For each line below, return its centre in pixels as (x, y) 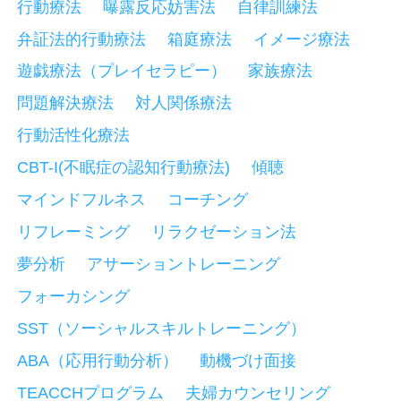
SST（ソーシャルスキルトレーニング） (162, 328)
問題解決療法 (66, 103)
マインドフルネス (82, 200)
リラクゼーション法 (224, 232)
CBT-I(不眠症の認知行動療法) (124, 168)
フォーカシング (74, 297)
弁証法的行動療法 (82, 39)
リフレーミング (74, 232)
